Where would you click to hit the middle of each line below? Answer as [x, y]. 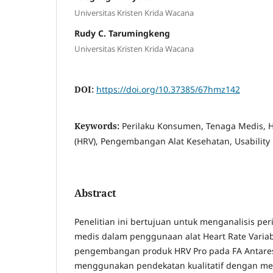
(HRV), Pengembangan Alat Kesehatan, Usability [172, 141]
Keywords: [98, 126]
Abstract [95, 193]
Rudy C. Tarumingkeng [122, 33]
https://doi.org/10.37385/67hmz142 [168, 90]
